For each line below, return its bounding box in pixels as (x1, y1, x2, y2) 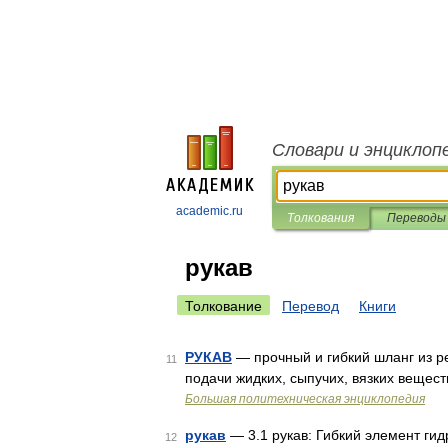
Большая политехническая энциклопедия (185, 392, 425, 406)
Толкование (185, 298, 262, 314)
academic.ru (176, 204, 243, 218)
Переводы (386, 211, 446, 225)
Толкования (287, 211, 354, 225)
